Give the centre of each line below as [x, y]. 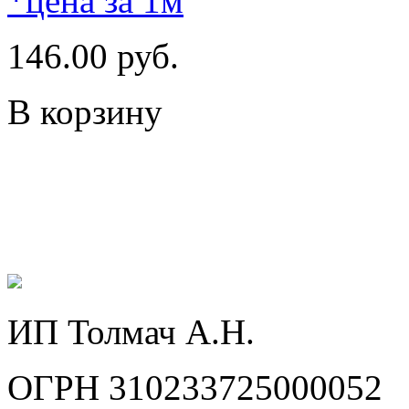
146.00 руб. [93, 56]
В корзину [85, 111]
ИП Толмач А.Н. [131, 331]
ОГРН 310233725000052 [195, 387]
